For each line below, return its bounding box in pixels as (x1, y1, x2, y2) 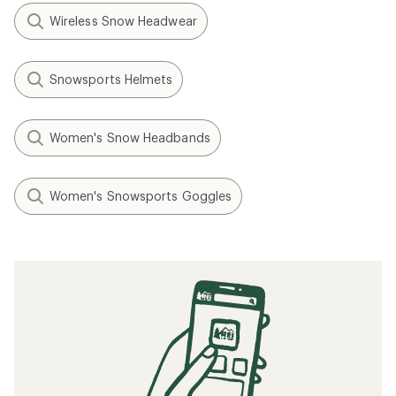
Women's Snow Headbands (49, 130, 210, 145)
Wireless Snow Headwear (49, 13, 197, 28)
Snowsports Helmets (49, 72, 173, 87)
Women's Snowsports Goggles (49, 188, 232, 203)
